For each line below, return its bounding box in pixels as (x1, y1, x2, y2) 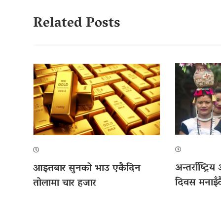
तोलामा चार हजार (33, 174, 96, 193)
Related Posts (33, 10, 120, 37)
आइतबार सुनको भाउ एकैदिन (33, 159, 141, 179)
